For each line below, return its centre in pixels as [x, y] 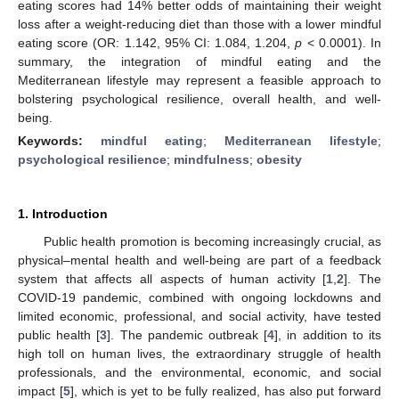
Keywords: [59, 140]
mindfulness [212, 159]
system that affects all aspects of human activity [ [172, 278]
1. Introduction [63, 213]
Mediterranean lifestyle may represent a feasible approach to [199, 80]
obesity [279, 159]
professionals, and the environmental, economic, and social [199, 372]
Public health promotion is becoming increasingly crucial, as [212, 241]
